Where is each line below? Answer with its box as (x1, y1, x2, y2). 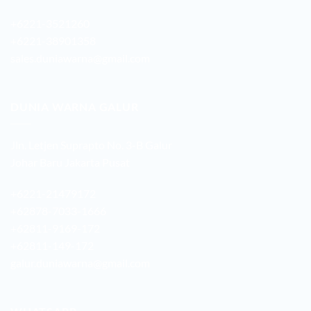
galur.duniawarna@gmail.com (10, 256, 150, 270)
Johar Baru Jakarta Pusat (10, 155, 130, 169)
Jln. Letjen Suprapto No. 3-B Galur (10, 137, 172, 151)
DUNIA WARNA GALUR (10, 100, 139, 114)
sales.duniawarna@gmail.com (10, 51, 150, 65)
